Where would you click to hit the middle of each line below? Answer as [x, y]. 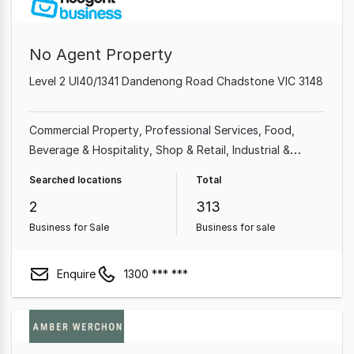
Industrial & [261, 150]
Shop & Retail [191, 150]
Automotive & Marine [128, 189]
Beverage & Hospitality [89, 150]
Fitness [48, 189]
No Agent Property [101, 55]
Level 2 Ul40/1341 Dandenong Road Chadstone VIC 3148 [176, 81]
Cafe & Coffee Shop [167, 169]
